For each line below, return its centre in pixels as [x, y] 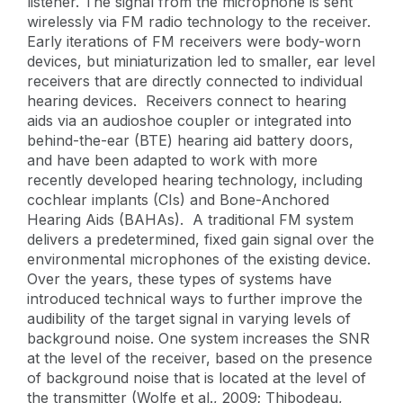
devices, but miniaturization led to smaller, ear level [201, 61]
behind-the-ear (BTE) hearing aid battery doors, [190, 140]
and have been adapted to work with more [172, 160]
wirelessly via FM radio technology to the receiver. [199, 21]
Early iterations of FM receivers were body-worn [194, 41]
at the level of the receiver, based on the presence [200, 358]
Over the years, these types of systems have [179, 278]
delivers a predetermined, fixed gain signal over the [201, 239]
